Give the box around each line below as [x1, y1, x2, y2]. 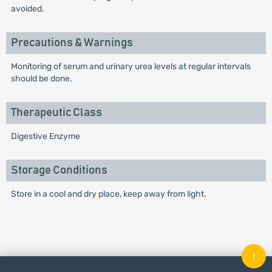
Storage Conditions [10, 165, 107, 177]
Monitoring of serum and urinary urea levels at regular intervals [10, 61, 251, 72]
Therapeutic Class [10, 107, 102, 119]
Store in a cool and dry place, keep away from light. [10, 189, 206, 200]
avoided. [10, 4, 44, 15]
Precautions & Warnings [10, 37, 133, 49]
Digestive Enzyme [10, 131, 80, 142]
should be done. [10, 73, 72, 84]
